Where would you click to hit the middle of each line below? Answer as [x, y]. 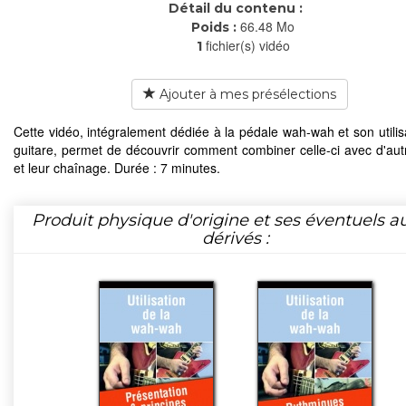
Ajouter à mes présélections [246, 94]
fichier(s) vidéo [247, 45]
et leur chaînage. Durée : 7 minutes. [117, 167]
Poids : [207, 27]
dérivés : [236, 237]
